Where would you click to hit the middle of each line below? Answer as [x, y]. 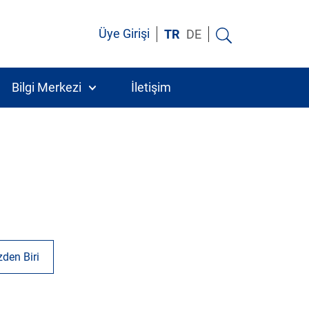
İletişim [151, 88]
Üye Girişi [124, 34]
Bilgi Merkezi [46, 88]
